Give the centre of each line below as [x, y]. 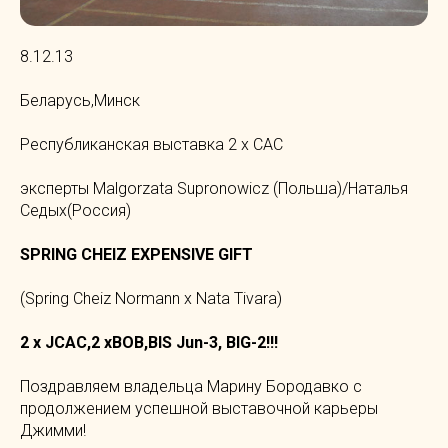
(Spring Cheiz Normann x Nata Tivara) [151, 298]
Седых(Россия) [75, 210]
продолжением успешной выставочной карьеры [199, 408]
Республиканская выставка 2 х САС [151, 144]
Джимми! [53, 430]
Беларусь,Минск [80, 100]
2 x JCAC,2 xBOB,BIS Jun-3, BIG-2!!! [149, 342]
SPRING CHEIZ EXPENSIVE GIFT [136, 254]
